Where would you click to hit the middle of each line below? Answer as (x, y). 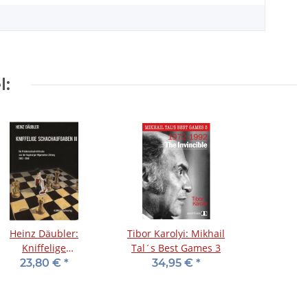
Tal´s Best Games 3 (176, 248)
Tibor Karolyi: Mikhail (176, 234)
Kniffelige (44, 248)
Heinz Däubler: (44, 234)
